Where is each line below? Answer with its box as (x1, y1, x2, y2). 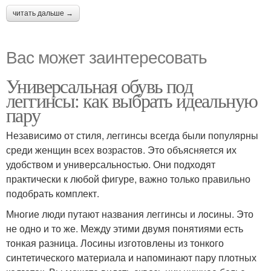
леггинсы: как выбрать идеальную (6, 87, 258, 113)
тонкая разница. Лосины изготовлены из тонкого (6, 236, 224, 250)
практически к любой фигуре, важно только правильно (6, 172, 250, 186)
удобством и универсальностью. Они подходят (6, 157, 215, 171)
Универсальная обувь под (6, 73, 193, 99)
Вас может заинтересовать (6, 44, 207, 68)
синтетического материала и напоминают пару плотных (6, 250, 256, 264)
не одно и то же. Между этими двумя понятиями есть (6, 221, 243, 235)
